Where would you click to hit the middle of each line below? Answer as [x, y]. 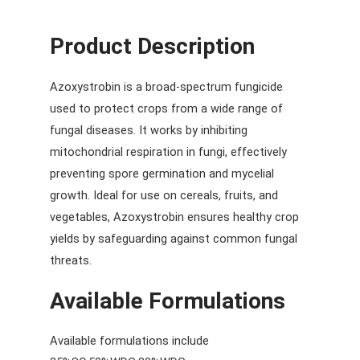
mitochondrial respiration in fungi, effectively [168, 151]
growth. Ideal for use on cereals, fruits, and [164, 195]
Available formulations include [129, 341]
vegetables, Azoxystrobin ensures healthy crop [174, 217]
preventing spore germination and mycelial [162, 173]
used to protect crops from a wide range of [166, 108]
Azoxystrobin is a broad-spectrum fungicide [166, 86]
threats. [70, 260]
